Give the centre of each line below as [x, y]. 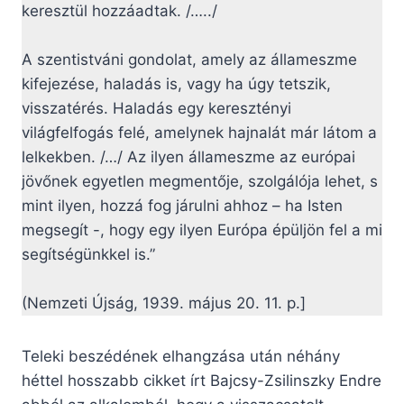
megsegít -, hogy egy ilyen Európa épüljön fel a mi [202, 230]
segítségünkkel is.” [88, 255]
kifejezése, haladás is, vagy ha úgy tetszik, [176, 84]
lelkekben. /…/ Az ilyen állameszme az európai [188, 157]
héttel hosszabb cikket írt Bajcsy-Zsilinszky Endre [202, 381]
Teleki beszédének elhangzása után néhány [181, 357]
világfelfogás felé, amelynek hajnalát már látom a [199, 133]
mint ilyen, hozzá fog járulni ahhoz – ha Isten [182, 206]
